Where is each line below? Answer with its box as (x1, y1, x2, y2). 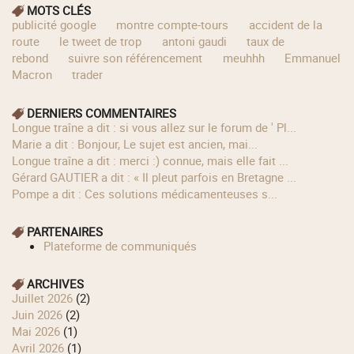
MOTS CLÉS (27, 2, 92, 19)
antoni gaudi (161, 33, 227, 50)
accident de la (248, 17, 322, 33)
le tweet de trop (59, 33, 142, 50)
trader (72, 66, 104, 83)
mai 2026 (22, 323, 61, 340)
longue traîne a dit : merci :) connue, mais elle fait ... (18, 152, 289, 168)
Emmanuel (284, 50, 341, 66)
